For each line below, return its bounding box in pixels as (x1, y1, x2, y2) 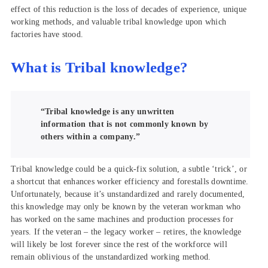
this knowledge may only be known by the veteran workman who (10, 202, 241, 211)
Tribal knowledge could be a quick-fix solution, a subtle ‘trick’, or (10, 164, 247, 173)
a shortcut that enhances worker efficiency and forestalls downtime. (10, 176, 249, 186)
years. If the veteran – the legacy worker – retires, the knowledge (10, 227, 242, 236)
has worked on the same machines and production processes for (10, 214, 233, 224)
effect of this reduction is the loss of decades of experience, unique (10, 4, 247, 14)
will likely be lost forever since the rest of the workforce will (10, 239, 227, 249)
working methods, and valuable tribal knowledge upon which (10, 17, 227, 26)
